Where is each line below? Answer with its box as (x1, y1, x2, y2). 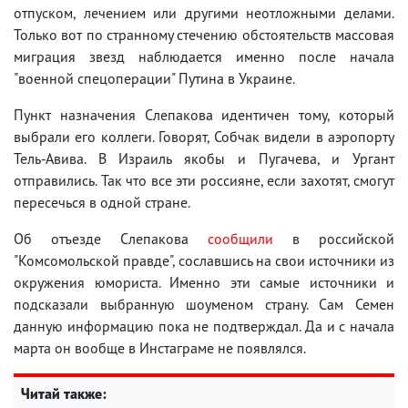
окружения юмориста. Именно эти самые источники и (14, 272, 394, 291)
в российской (273, 229, 394, 248)
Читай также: (21, 383, 107, 403)
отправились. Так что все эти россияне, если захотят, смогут (14, 170, 394, 189)
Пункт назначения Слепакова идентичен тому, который (14, 105, 394, 124)
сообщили (208, 229, 273, 248)
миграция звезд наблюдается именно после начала (14, 46, 394, 66)
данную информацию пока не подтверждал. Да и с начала (14, 316, 394, 335)
